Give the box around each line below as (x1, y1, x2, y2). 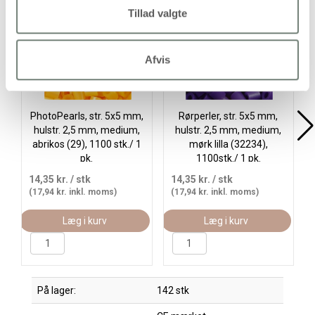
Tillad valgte (128, 7, 187, 20)
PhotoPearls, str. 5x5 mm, (30, 110, 143, 122)
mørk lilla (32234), (188, 139, 268, 150)
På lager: (37, 285, 76, 296)
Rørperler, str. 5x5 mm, (179, 110, 278, 122)
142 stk (157, 285, 189, 296)
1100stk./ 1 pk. (195, 153, 261, 164)
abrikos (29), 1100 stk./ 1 (32, 139, 141, 150)
